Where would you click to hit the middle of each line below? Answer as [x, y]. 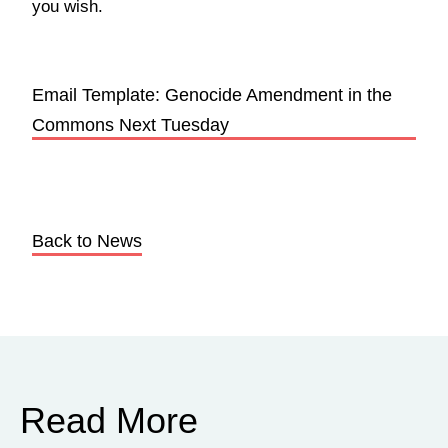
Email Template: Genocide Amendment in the [212, 95]
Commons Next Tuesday [130, 125]
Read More [109, 420]
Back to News [87, 241]
